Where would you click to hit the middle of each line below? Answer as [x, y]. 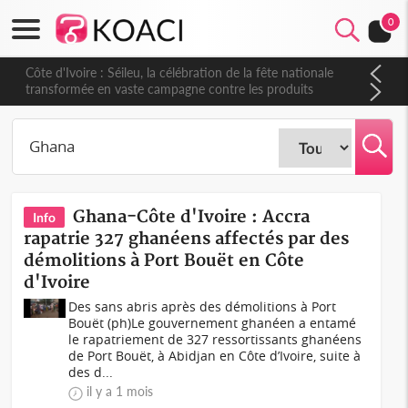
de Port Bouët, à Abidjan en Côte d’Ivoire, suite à [215, 356]
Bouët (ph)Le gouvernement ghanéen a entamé [213, 323]
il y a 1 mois [120, 391]
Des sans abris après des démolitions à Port [203, 306]
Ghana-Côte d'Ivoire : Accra [192, 217]
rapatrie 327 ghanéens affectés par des [187, 239]
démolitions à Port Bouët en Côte [164, 261]
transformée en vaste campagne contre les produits [164, 89]
